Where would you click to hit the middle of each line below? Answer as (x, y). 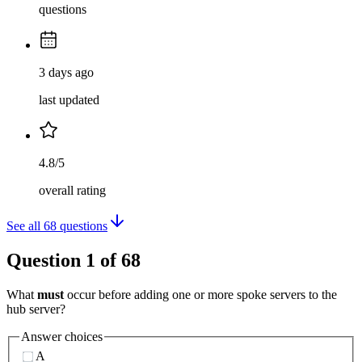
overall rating (72, 191)
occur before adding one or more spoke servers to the (200, 294)
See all (25, 226)
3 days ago (66, 73)
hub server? (36, 309)
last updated (69, 100)
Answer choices (62, 336)
